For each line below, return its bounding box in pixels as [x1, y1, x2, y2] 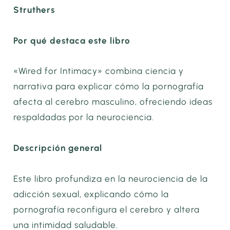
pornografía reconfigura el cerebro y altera [13, 204, 200, 215]
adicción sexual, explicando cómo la [13, 188, 169, 199]
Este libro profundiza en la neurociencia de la [13, 173, 208, 184]
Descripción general [13, 143, 103, 154]
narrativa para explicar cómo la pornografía [13, 81, 204, 92]
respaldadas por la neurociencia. [13, 112, 155, 123]
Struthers [13, 4, 55, 15]
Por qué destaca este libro [13, 35, 131, 46]
